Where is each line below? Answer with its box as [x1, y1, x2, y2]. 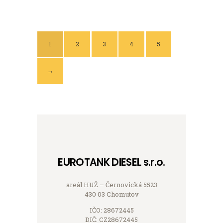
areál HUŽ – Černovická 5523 [66, 180, 157, 190]
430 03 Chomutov [84, 190, 139, 199]
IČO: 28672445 [89, 206, 134, 215]
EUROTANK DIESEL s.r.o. [58, 155, 165, 169]
